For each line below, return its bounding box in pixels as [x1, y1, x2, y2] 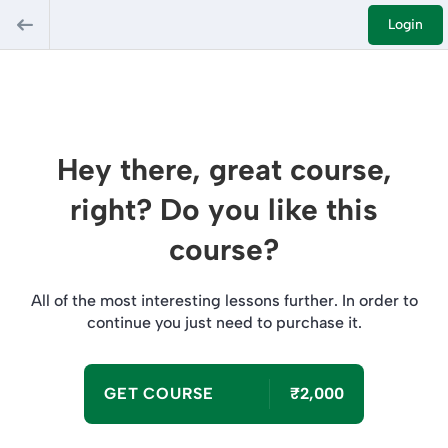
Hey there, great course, [56, 151, 392, 188]
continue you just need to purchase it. [86, 313, 362, 332]
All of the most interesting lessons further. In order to [30, 291, 418, 310]
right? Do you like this [70, 191, 378, 228]
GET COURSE [104, 384, 214, 403]
